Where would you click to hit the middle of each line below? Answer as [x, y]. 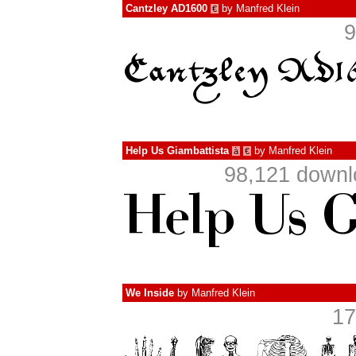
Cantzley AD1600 [166, 8]
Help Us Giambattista [177, 151]
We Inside [150, 293]
